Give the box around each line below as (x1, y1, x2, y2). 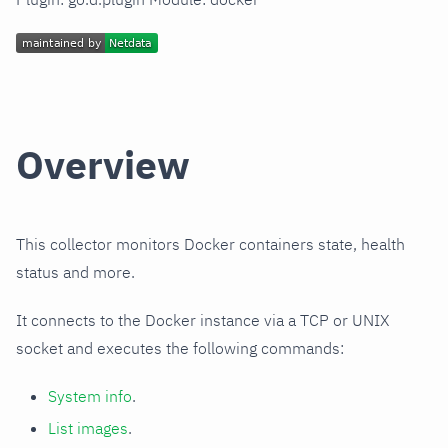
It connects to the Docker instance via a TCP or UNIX (16, 309, 389, 330)
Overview (16, 138, 190, 190)
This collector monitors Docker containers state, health (16, 233, 405, 254)
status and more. (16, 261, 135, 282)
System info (48, 385, 132, 406)
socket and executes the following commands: (16, 337, 344, 358)
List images (48, 417, 128, 438)
